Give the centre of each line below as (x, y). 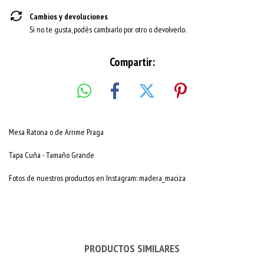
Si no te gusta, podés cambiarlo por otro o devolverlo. (108, 29)
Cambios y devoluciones (69, 16)
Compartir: (132, 62)
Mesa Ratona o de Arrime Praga (56, 132)
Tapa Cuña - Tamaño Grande (52, 155)
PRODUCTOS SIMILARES (132, 248)
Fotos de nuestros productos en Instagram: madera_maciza (97, 178)
